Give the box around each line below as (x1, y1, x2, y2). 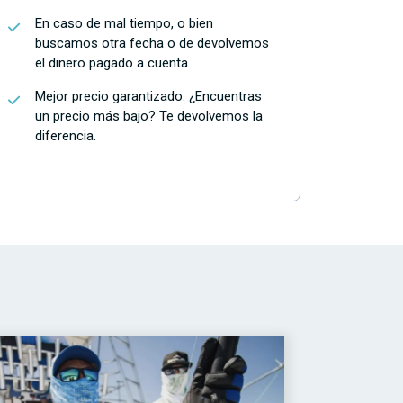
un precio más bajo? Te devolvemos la (35, 108, 263, 124)
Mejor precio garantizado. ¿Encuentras (35, 88, 262, 104)
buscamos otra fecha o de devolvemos (35, 35, 269, 51)
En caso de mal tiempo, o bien (35, 15, 213, 31)
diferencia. (35, 128, 96, 144)
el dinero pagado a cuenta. (35, 55, 191, 71)
